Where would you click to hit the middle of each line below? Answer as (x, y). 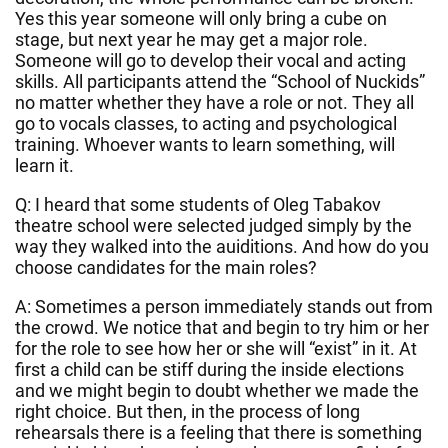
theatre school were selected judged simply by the (213, 225)
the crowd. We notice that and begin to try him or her (222, 327)
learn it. (44, 165)
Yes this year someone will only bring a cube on (201, 18)
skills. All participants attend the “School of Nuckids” (220, 81)
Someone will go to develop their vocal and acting (210, 60)
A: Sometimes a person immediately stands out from (224, 306)
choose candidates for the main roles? (166, 267)
